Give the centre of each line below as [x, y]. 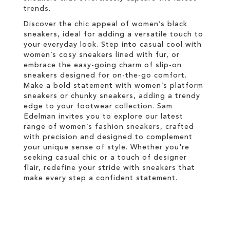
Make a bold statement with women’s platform [113, 86]
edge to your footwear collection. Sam [98, 106]
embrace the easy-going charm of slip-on [103, 65]
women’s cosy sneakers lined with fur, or [102, 55]
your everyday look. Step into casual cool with [113, 45]
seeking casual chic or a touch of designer [105, 158]
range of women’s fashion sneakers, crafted [109, 127]
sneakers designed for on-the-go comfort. [105, 75]
